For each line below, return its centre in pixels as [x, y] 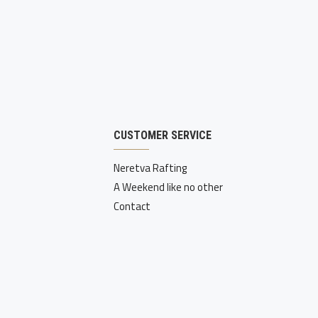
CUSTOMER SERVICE [163, 135]
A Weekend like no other [168, 187]
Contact [132, 206]
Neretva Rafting [150, 168]
